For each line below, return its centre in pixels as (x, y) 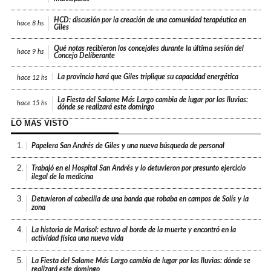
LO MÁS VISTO (39, 123)
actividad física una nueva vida (78, 238)
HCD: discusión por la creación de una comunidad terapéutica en (150, 20)
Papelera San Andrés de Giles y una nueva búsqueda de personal (128, 145)
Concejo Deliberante (85, 55)
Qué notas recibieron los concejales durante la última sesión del (149, 48)
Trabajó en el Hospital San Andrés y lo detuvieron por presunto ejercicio (139, 168)
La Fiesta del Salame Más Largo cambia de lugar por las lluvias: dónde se (141, 260)
